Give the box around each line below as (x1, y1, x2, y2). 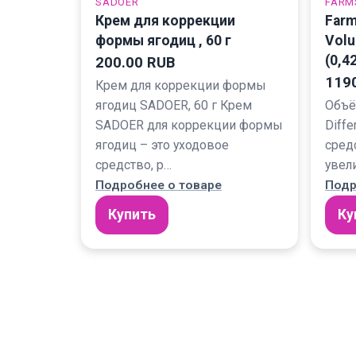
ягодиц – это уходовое (95, 137, 229, 153)
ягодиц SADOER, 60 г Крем (95, 98, 252, 114)
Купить (108, 207, 156, 223)
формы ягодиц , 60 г (95, 33, 231, 49)
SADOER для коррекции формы (95, 118, 283, 133)
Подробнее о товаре (95, 178, 222, 193)
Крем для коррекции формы (95, 78, 266, 94)
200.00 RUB (95, 54, 175, 72)
